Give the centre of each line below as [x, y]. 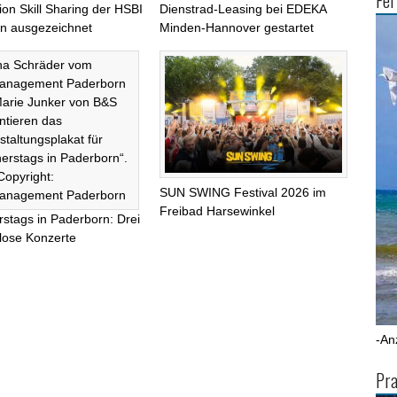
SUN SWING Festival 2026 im [243, 192]
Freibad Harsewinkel [217, 211]
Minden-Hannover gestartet [237, 27]
